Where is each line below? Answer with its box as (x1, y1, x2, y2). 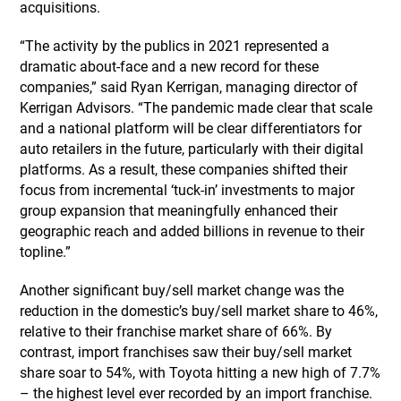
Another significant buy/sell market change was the (20, 282, 345, 299)
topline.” (20, 243, 72, 260)
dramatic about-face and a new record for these (20, 58, 320, 75)
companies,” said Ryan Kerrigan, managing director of (20, 79, 359, 96)
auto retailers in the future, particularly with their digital (20, 141, 364, 158)
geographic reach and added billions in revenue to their (20, 223, 365, 240)
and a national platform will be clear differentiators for (20, 120, 363, 137)
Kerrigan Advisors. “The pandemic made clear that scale (20, 99, 373, 116)
